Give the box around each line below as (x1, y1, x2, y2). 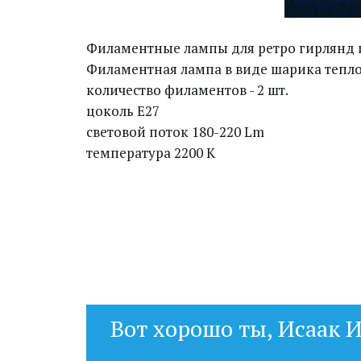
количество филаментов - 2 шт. (86, 81, 288, 99)
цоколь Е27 (86, 102, 160, 120)
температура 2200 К (86, 143, 215, 162)
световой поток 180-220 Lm (86, 122, 264, 141)
